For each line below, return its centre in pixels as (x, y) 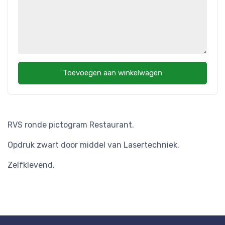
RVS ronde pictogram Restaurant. (71, 125)
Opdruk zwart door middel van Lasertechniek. (93, 145)
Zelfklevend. (31, 165)
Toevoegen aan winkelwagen (113, 73)
